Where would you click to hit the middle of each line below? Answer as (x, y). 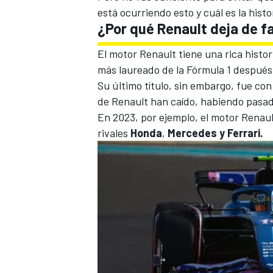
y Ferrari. (240, 133)
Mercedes (192, 133)
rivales (114, 133)
